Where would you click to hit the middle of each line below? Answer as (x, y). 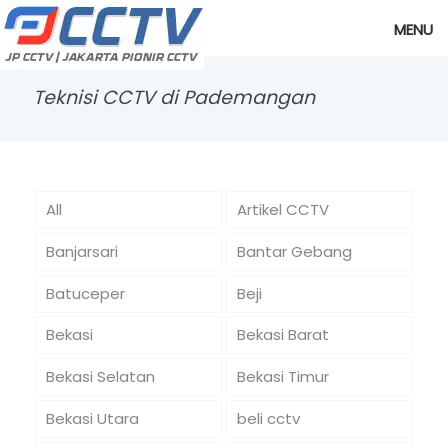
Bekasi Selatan (100, 377)
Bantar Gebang (294, 251)
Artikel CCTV (282, 209)
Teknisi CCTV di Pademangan (174, 97)
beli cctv (268, 418)
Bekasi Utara (92, 418)
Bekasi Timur (282, 377)
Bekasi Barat (282, 335)
